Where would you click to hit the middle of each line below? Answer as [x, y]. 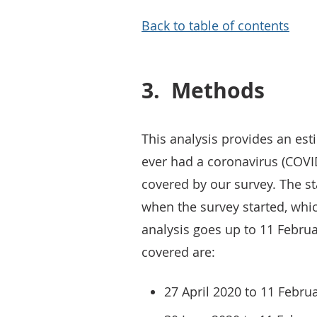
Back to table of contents [215, 25]
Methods [218, 90]
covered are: [178, 252]
